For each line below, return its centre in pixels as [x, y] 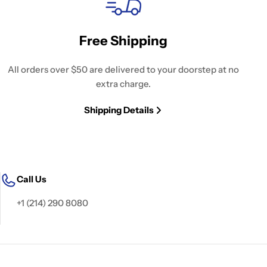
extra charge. [124, 84]
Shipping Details [119, 110]
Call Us [32, 179]
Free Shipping [124, 41]
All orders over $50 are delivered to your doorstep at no [124, 69]
